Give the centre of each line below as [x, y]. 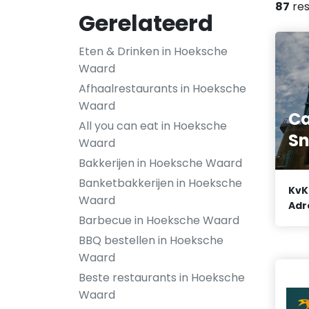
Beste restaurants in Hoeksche [162, 278]
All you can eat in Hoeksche [153, 126]
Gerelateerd [146, 23]
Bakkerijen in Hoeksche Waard [160, 163]
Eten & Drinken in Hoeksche [153, 51]
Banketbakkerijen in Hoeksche [160, 183]
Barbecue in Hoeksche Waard [159, 220]
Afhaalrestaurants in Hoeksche [162, 89]
